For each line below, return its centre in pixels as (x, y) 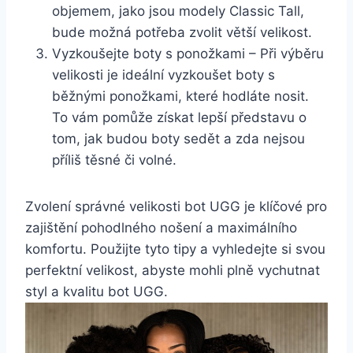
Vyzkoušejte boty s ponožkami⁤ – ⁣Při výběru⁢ (188, 54)
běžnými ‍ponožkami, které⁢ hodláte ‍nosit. (180, 97)
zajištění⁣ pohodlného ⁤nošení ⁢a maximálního (161, 228)
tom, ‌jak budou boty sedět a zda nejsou (178, 139)
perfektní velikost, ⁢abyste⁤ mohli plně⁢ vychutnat (173, 271)
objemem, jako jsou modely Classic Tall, (178, 11)
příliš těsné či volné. (114, 160)
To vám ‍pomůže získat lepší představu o (179, 118)
